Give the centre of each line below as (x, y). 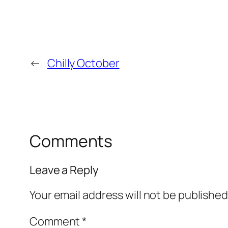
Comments (71, 141)
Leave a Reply (64, 170)
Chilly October (83, 63)
